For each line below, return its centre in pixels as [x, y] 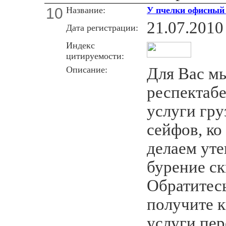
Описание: [87, 69]
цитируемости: [95, 56]
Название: [86, 10]
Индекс [80, 45]
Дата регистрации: [102, 27]
